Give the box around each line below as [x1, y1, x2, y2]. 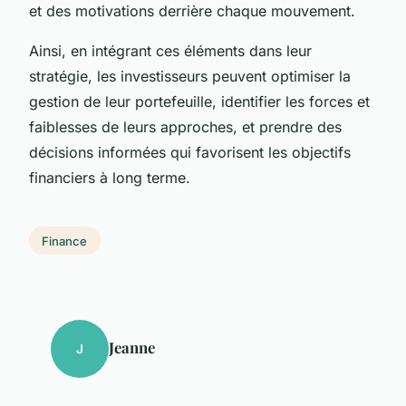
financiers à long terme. [29, 168, 190, 187]
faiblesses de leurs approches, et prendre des [29, 117, 342, 136]
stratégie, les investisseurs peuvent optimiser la [29, 66, 351, 85]
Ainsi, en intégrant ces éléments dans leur [29, 41, 312, 60]
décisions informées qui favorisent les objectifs [29, 142, 351, 161]
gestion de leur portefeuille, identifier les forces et [29, 92, 370, 111]
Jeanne [109, 337, 155, 358]
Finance [42, 233, 88, 248]
